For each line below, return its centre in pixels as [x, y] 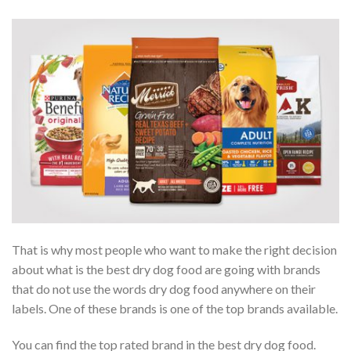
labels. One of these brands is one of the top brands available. [175, 308]
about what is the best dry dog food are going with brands [166, 269]
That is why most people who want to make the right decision [174, 249]
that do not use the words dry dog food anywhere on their [164, 288]
